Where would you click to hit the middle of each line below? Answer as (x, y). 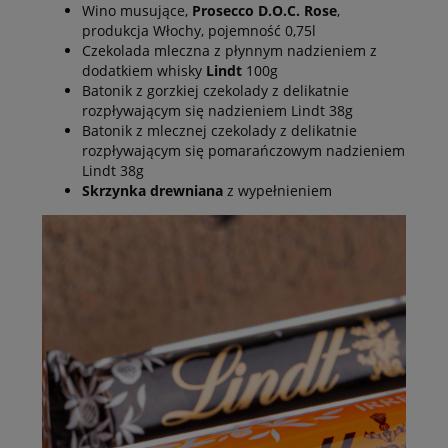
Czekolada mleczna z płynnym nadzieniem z (229, 51)
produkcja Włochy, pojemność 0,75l (199, 31)
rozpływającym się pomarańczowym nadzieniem (243, 151)
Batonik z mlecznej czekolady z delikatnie (219, 131)
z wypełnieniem (277, 191)
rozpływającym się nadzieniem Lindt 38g (217, 111)
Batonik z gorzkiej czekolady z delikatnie (215, 91)
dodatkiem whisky (144, 71)
